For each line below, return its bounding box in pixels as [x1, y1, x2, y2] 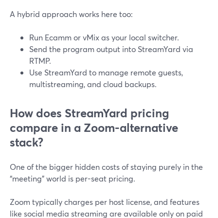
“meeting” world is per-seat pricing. [10, 173, 135, 183]
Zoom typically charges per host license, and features [10, 197, 200, 207]
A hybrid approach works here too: [10, 9, 133, 19]
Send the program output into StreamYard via [29, 44, 193, 54]
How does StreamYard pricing [10, 105, 169, 121]
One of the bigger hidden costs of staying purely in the [10, 162, 203, 172]
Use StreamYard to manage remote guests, [29, 67, 183, 77]
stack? [10, 134, 43, 150]
